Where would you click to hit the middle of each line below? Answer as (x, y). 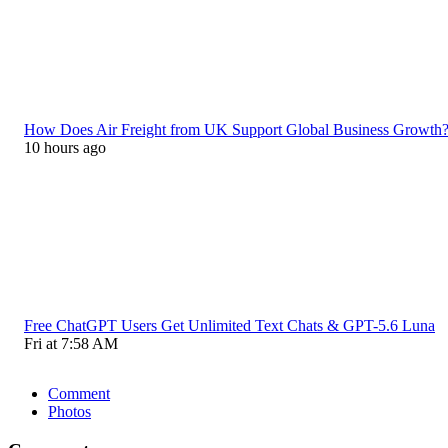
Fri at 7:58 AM (71, 343)
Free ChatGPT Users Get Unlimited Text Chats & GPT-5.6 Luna (229, 325)
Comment (79, 393)
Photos (69, 411)
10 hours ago (65, 147)
